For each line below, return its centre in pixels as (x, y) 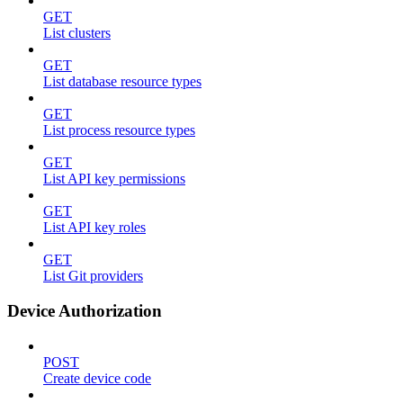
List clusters (77, 33)
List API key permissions (114, 179)
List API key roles (94, 228)
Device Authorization (85, 311)
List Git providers (93, 276)
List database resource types (122, 82)
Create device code (97, 378)
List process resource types (119, 130)
